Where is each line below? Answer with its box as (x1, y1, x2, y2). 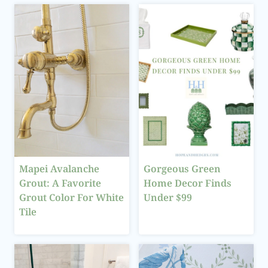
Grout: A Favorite (19, 176, 101, 190)
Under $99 (144, 190, 192, 204)
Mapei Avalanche (19, 162, 99, 175)
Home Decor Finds (144, 176, 232, 190)
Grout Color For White (19, 190, 124, 204)
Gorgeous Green (144, 162, 221, 175)
